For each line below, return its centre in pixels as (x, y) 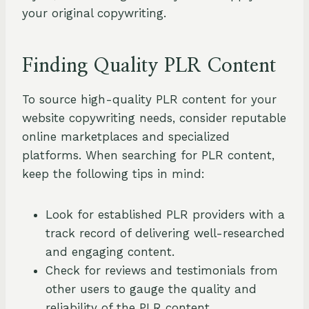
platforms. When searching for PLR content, (148, 156)
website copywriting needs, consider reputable (154, 118)
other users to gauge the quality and (151, 289)
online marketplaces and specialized (126, 137)
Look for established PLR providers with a (165, 215)
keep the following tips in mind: (113, 174)
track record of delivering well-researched (165, 233)
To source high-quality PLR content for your (149, 100)
